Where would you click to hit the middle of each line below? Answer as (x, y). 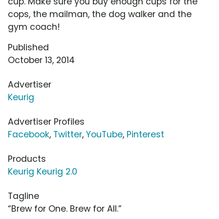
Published (28, 48)
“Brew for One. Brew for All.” (65, 209)
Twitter (68, 135)
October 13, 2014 (41, 60)
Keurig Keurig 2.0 (43, 172)
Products (27, 159)
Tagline (23, 196)
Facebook (29, 135)
